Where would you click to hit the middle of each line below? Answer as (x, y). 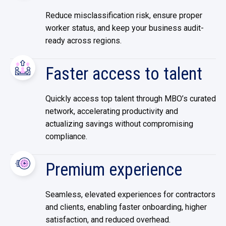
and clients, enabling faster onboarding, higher (126, 207)
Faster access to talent (124, 74)
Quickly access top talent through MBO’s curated (131, 99)
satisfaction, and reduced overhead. (108, 220)
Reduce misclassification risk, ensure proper (124, 15)
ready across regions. (83, 41)
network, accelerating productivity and (112, 111)
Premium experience (114, 169)
